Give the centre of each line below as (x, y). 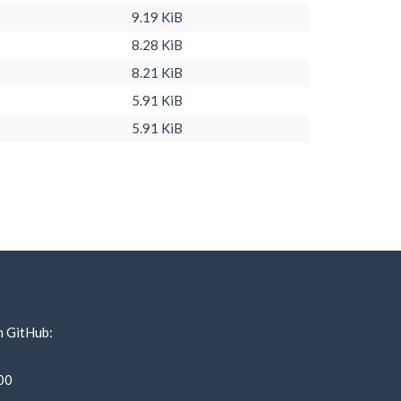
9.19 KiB (157, 17)
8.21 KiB (157, 72)
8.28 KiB (157, 44)
